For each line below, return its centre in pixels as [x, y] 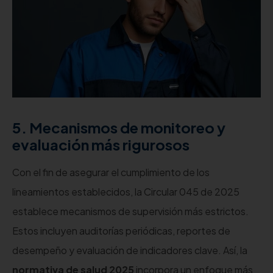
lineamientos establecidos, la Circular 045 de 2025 [126, 192]
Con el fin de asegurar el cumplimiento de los [111, 172]
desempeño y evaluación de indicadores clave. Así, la [130, 250]
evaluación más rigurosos [101, 145]
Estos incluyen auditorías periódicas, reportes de [121, 231]
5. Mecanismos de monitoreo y [119, 128]
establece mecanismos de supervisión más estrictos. [130, 211]
